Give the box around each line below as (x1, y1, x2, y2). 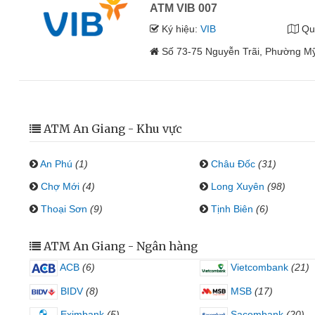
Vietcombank (227, 262, 288, 273)
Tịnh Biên (210, 203, 253, 214)
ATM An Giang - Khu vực (44, 122, 182, 136)
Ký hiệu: (159, 23, 201, 34)
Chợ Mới (41, 181, 79, 192)
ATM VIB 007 (150, 2, 218, 14)
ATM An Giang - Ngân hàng (44, 239, 198, 253)
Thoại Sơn (41, 203, 87, 214)
